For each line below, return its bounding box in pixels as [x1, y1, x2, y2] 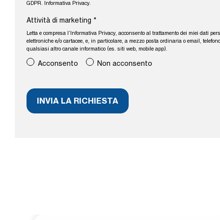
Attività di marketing [27, 16, 93, 25]
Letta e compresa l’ [27, 30, 70, 37]
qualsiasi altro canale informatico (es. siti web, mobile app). [27, 46, 167, 53]
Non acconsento [97, 59, 152, 68]
